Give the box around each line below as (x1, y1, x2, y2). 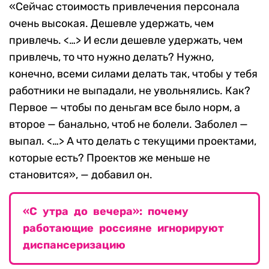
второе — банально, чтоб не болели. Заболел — (9, 118, 248, 131)
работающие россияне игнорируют (23, 222, 224, 235)
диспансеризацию (23, 238, 125, 252)
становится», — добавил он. (9, 168, 153, 182)
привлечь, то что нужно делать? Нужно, (9, 50, 214, 64)
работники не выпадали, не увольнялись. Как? (9, 84, 250, 98)
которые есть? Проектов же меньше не (9, 151, 210, 165)
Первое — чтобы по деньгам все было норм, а (9, 101, 240, 115)
